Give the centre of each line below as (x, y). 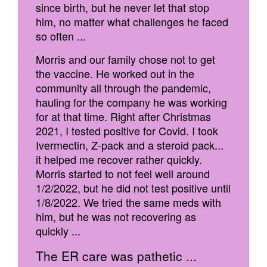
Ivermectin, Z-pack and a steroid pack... (130, 145)
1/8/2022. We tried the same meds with (128, 202)
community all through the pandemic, (123, 88)
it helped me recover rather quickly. (119, 159)
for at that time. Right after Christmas (123, 116)
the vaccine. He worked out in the (115, 73)
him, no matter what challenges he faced (132, 21)
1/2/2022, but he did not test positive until (133, 188)
